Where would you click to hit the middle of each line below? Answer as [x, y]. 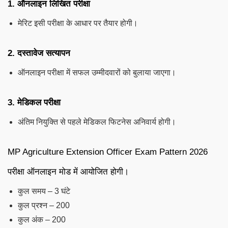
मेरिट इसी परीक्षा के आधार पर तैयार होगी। [78, 23]
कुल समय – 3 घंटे [44, 191]
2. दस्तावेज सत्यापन [39, 53]
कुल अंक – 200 [42, 219]
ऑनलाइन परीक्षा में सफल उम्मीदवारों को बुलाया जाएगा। [97, 72]
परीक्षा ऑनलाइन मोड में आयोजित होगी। [68, 172]
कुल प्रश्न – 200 [44, 205]
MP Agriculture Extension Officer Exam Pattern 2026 [108, 152]
